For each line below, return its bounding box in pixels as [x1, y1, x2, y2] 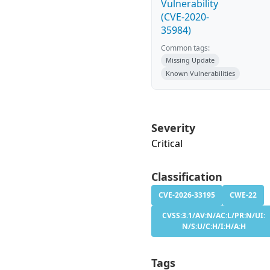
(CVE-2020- [161, 10, 209, 24]
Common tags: [161, 43, 210, 53]
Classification [151, 169, 222, 184]
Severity [151, 121, 195, 135]
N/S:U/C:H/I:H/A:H [181, 221, 246, 231]
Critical [151, 137, 183, 150]
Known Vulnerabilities [166, 69, 235, 78]
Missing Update [166, 55, 215, 64]
